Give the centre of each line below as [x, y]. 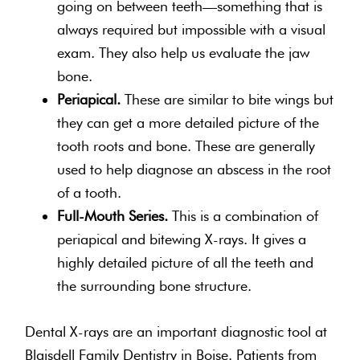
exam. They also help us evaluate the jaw [184, 52]
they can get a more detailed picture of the [188, 122]
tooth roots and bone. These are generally [186, 145]
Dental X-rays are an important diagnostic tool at [176, 331]
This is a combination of [243, 215]
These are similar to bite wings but [227, 99]
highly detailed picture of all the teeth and [186, 262]
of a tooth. [90, 192]
